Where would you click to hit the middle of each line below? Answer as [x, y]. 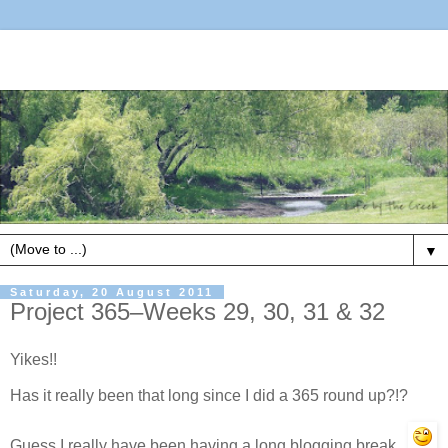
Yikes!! [33, 360]
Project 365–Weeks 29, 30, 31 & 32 [197, 312]
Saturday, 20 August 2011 [112, 292]
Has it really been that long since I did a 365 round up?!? [211, 395]
